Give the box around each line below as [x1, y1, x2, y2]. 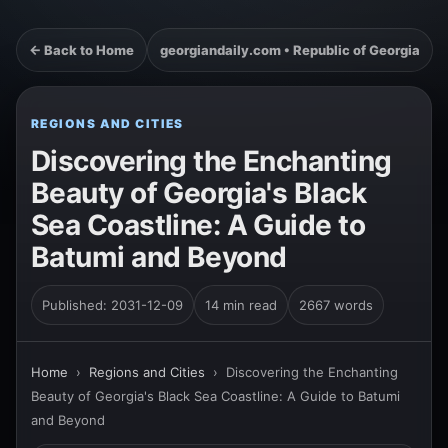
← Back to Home [29, 42, 134, 58]
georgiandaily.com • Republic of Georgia [160, 42, 420, 58]
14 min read [205, 297, 277, 313]
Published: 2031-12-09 [42, 297, 183, 313]
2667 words [299, 297, 373, 313]
